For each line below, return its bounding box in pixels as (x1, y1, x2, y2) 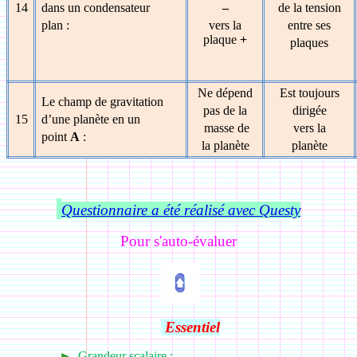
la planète (201, 139, 249, 152)
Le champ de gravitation (41, 95, 164, 108)
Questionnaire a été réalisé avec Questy (61, 202, 300, 218)
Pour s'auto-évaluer (120, 233, 237, 249)
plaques (290, 36, 328, 49)
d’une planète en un (41, 112, 141, 126)
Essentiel (165, 319, 221, 335)
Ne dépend (198, 86, 253, 100)
